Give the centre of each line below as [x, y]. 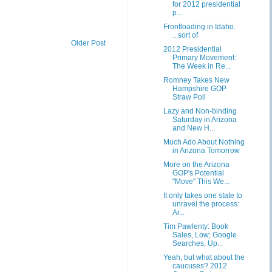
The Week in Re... [201, 66]
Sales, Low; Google [204, 235]
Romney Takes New [196, 80]
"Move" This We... [201, 182]
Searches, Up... [197, 243]
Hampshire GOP [199, 89]
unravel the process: [206, 204]
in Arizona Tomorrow [206, 151]
